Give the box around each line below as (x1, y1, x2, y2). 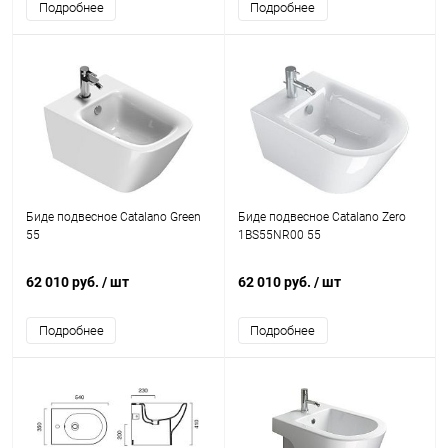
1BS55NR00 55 (237, 228, 321, 242)
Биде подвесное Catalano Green (26, 210, 201, 224)
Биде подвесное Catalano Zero (237, 210, 406, 224)
